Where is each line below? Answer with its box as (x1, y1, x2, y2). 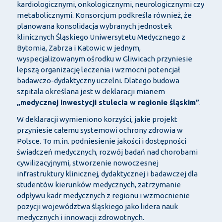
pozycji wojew (16, 202, 65, 211)
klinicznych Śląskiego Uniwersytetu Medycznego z (16, 33, 185, 42)
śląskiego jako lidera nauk (91, 202, 178, 211)
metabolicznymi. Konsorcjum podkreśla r (16, 11, 156, 20)
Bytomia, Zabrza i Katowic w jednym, (16, 44, 141, 53)
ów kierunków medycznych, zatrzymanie (43, 180, 181, 189)
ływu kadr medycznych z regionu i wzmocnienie (29, 191, 190, 200)
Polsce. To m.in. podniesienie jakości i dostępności (16, 137, 186, 146)
